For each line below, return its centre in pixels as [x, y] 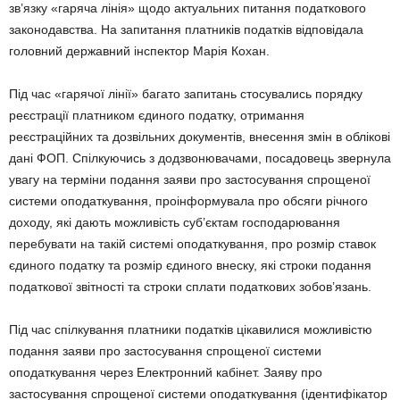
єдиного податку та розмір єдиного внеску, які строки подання [190, 265]
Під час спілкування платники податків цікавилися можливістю [191, 329]
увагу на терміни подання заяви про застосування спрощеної [190, 179]
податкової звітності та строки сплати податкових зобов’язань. [190, 287]
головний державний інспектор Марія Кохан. [139, 51]
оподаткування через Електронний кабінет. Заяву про [166, 372]
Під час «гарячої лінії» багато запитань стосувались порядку [186, 94]
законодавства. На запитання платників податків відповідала [186, 29]
